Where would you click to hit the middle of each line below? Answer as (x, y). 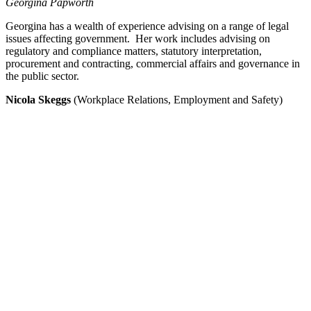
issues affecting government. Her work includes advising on (138, 38)
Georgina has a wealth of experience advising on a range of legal (147, 26)
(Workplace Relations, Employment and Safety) (178, 99)
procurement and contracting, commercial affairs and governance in (153, 63)
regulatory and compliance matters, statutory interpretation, (134, 51)
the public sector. (44, 76)
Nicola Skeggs (40, 99)
